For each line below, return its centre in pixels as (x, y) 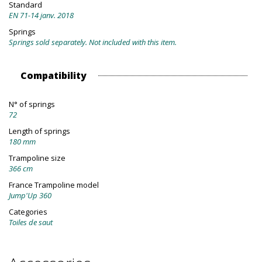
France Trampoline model (54, 185)
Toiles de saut (31, 223)
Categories (28, 212)
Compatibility (54, 76)
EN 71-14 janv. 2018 (41, 15)
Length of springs (39, 131)
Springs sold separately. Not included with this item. (93, 42)
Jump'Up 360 (30, 196)
